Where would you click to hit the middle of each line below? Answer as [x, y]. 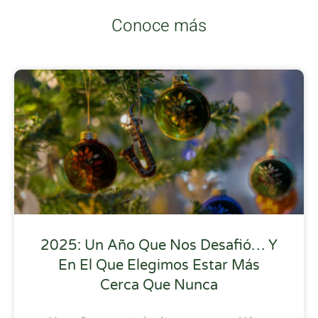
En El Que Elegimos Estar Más [159, 265]
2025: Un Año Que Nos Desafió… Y [159, 245]
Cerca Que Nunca [159, 285]
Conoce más [159, 26]
